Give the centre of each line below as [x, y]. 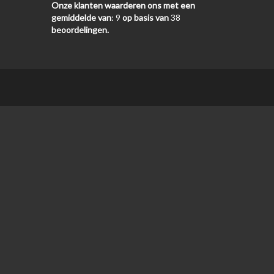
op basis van [145, 17]
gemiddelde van [81, 17]
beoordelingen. [80, 29]
